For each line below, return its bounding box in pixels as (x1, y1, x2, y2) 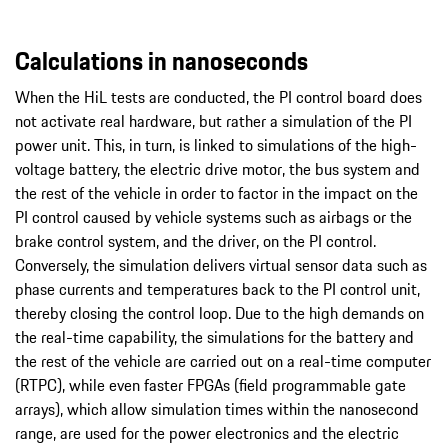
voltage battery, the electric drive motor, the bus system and (15, 157, 420, 182)
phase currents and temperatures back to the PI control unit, (15, 277, 420, 302)
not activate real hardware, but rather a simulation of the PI (15, 109, 412, 134)
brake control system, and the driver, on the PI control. (15, 229, 376, 254)
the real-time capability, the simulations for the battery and (15, 325, 414, 350)
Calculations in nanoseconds (15, 42, 308, 81)
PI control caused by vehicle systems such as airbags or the (15, 205, 412, 230)
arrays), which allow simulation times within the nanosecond (15, 397, 419, 422)
